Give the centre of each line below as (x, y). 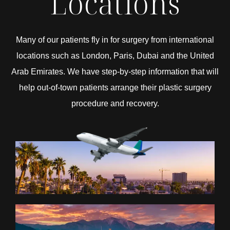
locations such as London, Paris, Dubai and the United (115, 55)
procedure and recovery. (115, 103)
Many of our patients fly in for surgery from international (115, 40)
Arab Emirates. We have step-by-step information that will (115, 71)
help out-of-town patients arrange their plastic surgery (115, 87)
